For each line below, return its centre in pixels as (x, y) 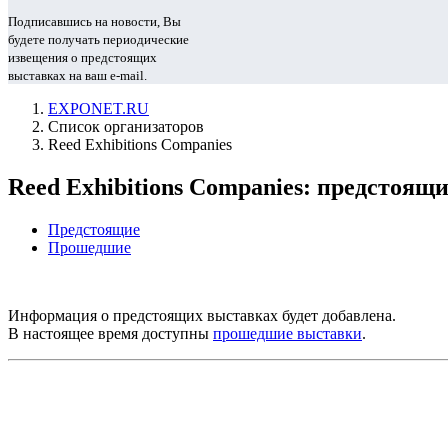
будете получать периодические (98, 39)
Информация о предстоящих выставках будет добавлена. (202, 315)
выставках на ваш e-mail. (77, 75)
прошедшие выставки (287, 333)
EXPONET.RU (98, 108)
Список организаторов (126, 126)
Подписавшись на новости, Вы (94, 21)
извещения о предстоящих (82, 57)
